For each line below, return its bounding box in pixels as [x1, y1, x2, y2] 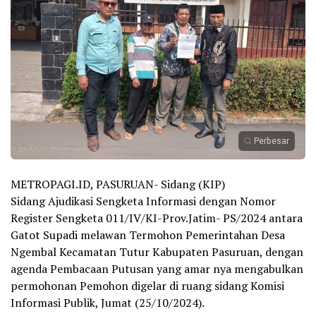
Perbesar [254, 134, 289, 147]
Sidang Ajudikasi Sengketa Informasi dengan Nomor [11, 193, 276, 209]
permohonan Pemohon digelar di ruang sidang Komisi [11, 277, 284, 293]
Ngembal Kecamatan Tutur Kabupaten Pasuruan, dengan [11, 243, 303, 260]
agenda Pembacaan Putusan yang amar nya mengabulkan [11, 260, 303, 276]
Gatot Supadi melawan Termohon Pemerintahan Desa [11, 226, 285, 243]
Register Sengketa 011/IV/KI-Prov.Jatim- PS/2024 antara [11, 209, 303, 226]
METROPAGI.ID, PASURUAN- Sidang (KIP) [11, 176, 225, 192]
